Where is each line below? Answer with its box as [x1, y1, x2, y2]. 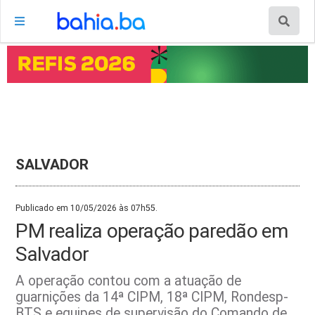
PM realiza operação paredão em [15, 219, 288, 243]
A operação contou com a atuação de [15, 272, 242, 289]
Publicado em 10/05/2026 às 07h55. [15, 202, 158, 213]
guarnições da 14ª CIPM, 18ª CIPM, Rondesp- [15, 288, 289, 305]
